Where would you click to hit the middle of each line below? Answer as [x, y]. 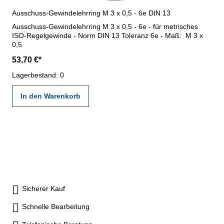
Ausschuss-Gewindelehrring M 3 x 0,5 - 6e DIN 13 [91, 13]
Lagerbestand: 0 [38, 75]
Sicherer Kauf [43, 188]
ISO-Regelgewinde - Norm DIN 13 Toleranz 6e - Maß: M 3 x [107, 35]
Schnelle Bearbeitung [56, 206]
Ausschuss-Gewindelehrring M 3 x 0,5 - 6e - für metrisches [105, 26]
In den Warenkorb [50, 96]
